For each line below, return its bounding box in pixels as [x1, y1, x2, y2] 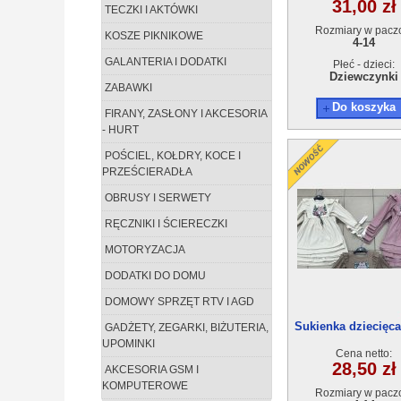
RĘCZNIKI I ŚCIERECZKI [102, 218, 227, 230]
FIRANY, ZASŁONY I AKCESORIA [102, 107, 268, 120]
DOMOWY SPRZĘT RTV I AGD [102, 295, 254, 308]
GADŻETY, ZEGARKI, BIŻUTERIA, [102, 321, 269, 334]
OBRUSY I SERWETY [102, 192, 211, 204]
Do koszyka [332, 100, 396, 114]
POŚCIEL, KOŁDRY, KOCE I [102, 149, 241, 162]
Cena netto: [336, 347, 392, 360]
